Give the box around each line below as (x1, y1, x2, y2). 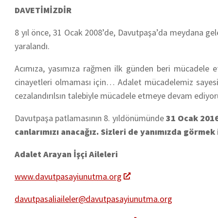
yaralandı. (15, 40, 50, 52)
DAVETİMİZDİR (15, 4, 72, 16)
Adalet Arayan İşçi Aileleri (15, 148, 118, 160)
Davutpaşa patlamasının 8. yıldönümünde (15, 112, 166, 124)
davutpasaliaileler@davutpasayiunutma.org (15, 193, 172, 204)
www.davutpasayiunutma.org (15, 170, 122, 182)
